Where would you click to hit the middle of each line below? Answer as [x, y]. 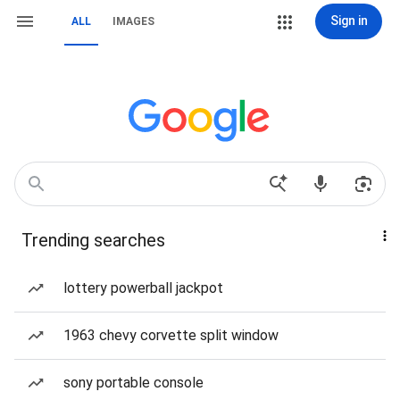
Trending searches [93, 240]
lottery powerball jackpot [143, 288]
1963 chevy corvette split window [171, 335]
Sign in [349, 21]
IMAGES [133, 21]
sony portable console [133, 383]
